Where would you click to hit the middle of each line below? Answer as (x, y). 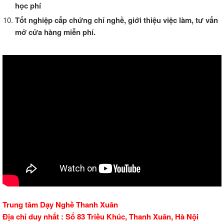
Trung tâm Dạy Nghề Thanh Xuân (60, 204)
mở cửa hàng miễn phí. (55, 32)
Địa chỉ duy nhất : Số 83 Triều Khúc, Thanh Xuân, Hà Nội (100, 216)
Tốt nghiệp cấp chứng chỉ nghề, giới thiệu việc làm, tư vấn (116, 20)
